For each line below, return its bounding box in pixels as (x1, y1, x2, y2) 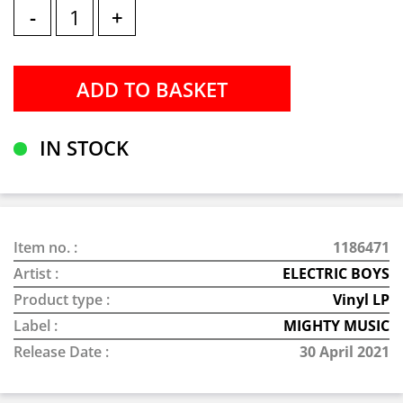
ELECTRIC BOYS (282, 264, 390, 283)
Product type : (13, 290, 110, 309)
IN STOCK (34, 134, 129, 161)
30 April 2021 (300, 342, 390, 362)
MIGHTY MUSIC (283, 316, 390, 336)
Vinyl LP (333, 290, 390, 309)
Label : (13, 316, 58, 336)
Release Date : (13, 342, 109, 362)
